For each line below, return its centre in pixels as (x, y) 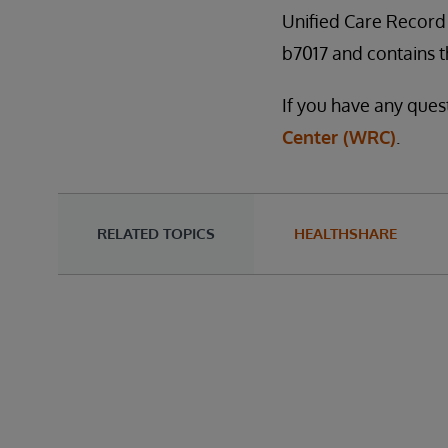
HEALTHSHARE (345, 233)
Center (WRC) (339, 137)
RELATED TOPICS (156, 233)
